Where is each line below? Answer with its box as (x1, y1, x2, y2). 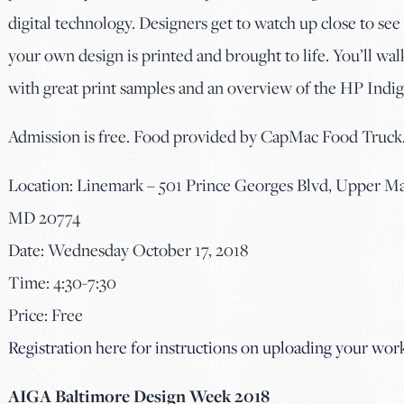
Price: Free (8, 303, 83, 326)
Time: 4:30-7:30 (8, 271, 116, 294)
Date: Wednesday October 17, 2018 (8, 238, 248, 262)
